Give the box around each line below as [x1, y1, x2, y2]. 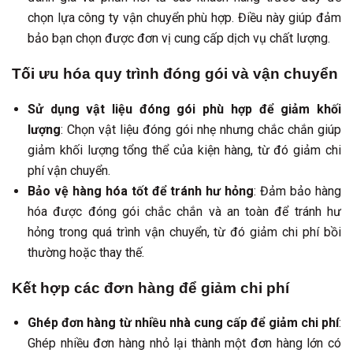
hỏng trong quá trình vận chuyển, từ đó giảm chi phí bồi [28, 224, 341, 240]
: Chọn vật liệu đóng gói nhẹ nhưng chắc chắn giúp [61, 121, 341, 137]
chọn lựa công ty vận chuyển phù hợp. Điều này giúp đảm [28, 10, 341, 26]
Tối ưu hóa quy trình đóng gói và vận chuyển [12, 65, 338, 83]
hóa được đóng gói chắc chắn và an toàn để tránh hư [28, 203, 341, 219]
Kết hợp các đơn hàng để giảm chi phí [12, 279, 289, 296]
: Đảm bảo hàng [254, 183, 342, 199]
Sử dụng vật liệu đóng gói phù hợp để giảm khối [28, 101, 341, 117]
